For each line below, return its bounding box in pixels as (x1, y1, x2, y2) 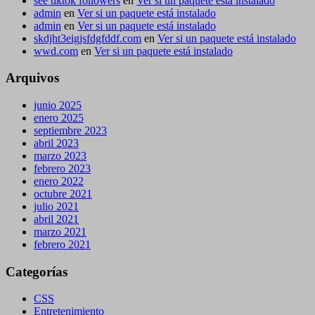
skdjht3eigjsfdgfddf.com (34, 32, 141, 44)
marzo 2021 (34, 226, 86, 238)
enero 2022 (34, 175, 84, 187)
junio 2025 (34, 99, 82, 111)
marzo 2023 (34, 150, 86, 162)
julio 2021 (34, 200, 79, 212)
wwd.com (34, 44, 78, 57)
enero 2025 (34, 112, 84, 124)
